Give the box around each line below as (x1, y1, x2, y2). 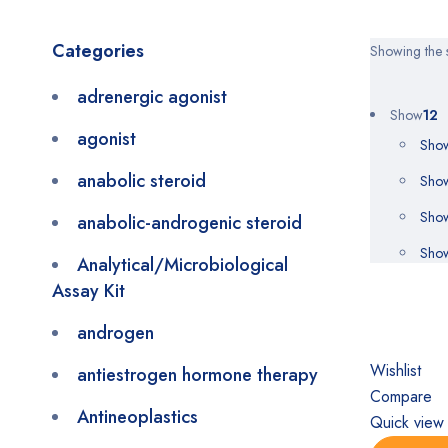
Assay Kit (52, 278, 125, 304)
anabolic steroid (77, 168, 206, 194)
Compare (369, 385, 432, 408)
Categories (52, 38, 144, 64)
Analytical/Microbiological (77, 252, 288, 278)
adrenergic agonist (77, 84, 227, 110)
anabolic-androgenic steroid (77, 210, 302, 236)
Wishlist (369, 359, 421, 382)
